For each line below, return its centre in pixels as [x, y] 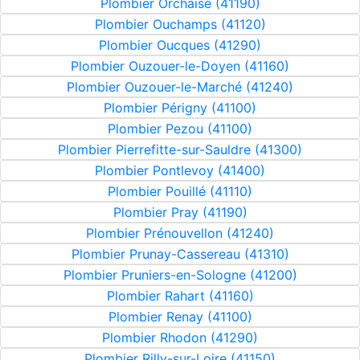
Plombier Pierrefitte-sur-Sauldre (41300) [180, 149]
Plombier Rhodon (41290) [180, 337]
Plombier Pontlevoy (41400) [180, 170]
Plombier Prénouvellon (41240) [180, 233]
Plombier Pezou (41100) [180, 129]
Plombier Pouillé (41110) [180, 191]
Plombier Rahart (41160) [180, 296]
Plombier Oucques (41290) [180, 45]
